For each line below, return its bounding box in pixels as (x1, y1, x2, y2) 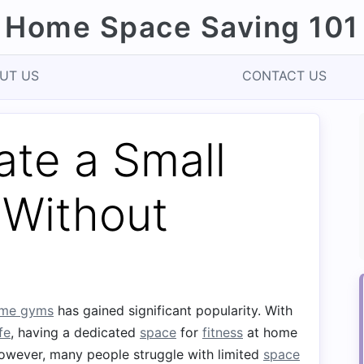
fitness (202, 324, 243, 340)
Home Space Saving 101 (5, 10, 359, 45)
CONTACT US (242, 67, 327, 84)
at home (243, 324, 297, 340)
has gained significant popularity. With (54, 302, 292, 318)
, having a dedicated (11, 324, 140, 340)
